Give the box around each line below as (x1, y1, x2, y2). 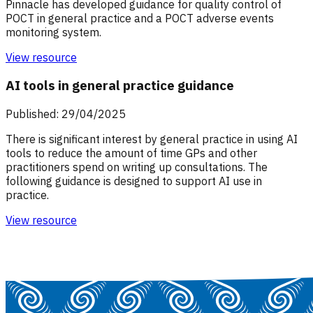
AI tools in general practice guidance (6, 77, 234, 94)
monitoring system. (6, 24, 101, 39)
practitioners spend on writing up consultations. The (6, 160, 268, 174)
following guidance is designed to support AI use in (6, 174, 262, 188)
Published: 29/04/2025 (6, 107, 126, 121)
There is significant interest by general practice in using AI (6, 132, 298, 146)
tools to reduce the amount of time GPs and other (6, 146, 257, 160)
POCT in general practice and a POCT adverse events (6, 10, 274, 25)
